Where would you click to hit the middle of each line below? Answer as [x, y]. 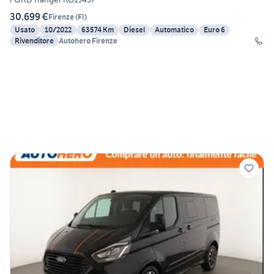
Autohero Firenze [88, 41]
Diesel [134, 30]
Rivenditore [34, 41]
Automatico [174, 30]
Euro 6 [214, 30]
